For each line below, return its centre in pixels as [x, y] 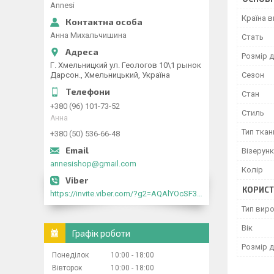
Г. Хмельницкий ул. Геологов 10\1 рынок [126, 65]
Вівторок [67, 268]
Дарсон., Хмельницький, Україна [110, 75]
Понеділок [70, 255]
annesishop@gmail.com [93, 164]
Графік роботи [101, 233]
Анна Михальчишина [88, 35]
